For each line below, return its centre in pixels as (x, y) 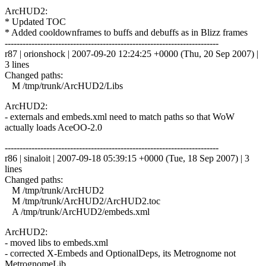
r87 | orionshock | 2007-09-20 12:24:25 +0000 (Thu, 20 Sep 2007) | (132, 53)
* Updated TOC (35, 21)
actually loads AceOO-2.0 (53, 127)
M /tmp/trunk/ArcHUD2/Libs (64, 85)
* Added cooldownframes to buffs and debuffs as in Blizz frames (126, 32)
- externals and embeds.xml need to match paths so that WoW (120, 116)
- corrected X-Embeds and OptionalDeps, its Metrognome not (120, 253)
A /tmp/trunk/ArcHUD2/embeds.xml (77, 211)
